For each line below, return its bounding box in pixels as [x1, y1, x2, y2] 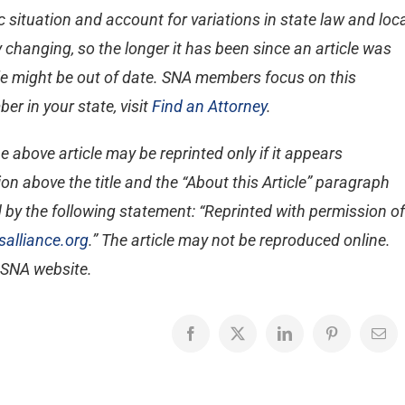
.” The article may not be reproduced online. [89, 231, 391, 250]
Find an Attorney [152, 97, 267, 116]
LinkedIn [283, 332, 336, 347]
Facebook [189, 332, 246, 347]
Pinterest [330, 332, 380, 347]
